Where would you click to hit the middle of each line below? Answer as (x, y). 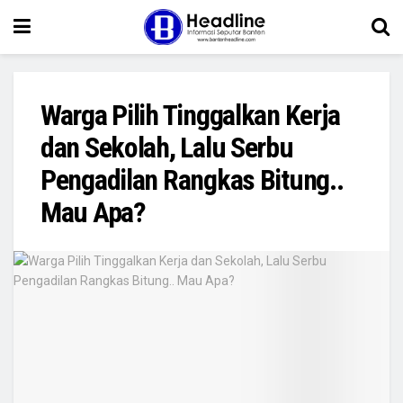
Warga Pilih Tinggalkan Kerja (191, 115)
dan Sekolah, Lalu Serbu (167, 148)
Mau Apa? (93, 212)
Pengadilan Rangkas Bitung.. (192, 180)
